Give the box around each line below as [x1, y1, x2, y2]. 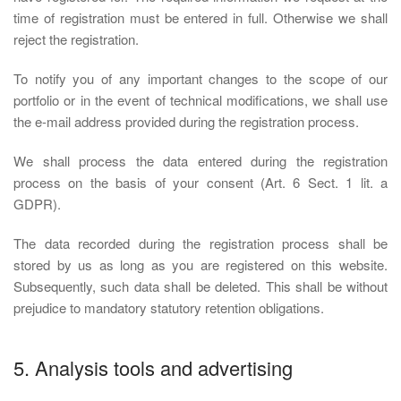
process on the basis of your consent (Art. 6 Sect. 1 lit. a [13, 173, 388, 192]
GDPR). [13, 194, 61, 213]
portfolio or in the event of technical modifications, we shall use [13, 90, 388, 109]
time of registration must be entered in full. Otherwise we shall [13, 8, 388, 27]
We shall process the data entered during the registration [13, 151, 388, 170]
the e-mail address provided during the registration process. [13, 112, 359, 131]
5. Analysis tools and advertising [13, 354, 293, 381]
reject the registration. [13, 30, 139, 48]
